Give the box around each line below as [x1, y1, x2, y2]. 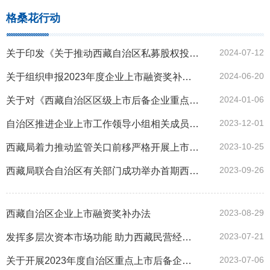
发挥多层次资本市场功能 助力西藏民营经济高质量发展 [181, 232, 192, 243]
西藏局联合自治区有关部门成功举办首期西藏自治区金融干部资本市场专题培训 [189, 166, 199, 177]
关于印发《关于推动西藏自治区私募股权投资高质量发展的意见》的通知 [189, 48, 199, 59]
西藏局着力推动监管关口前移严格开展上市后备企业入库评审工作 [189, 142, 199, 153]
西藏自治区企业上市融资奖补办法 [5, 209, 151, 219]
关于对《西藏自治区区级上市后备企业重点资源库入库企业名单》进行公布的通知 [189, 95, 199, 106]
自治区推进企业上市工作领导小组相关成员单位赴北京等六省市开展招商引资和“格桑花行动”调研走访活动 [189, 119, 199, 130]
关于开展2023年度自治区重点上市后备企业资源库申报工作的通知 [181, 256, 192, 266]
